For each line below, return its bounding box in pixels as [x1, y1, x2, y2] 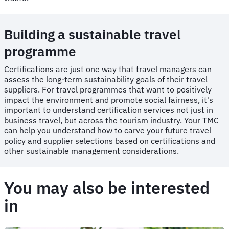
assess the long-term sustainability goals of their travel [4, 74, 208, 84]
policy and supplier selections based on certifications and [4, 135, 215, 146]
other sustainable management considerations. [4, 145, 181, 156]
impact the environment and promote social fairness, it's [4, 94, 213, 105]
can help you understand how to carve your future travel [4, 125, 211, 135]
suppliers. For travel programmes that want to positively [4, 84, 212, 95]
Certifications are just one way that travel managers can [4, 63, 212, 74]
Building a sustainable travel [4, 25, 181, 43]
